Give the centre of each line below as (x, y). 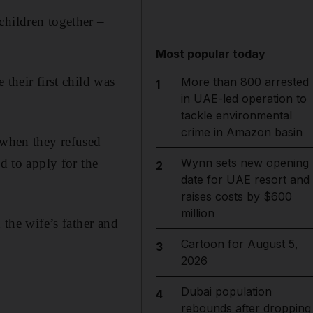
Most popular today (211, 54)
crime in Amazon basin (241, 132)
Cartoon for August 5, (239, 244)
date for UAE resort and (245, 180)
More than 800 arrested (245, 82)
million (197, 213)
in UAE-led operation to (243, 99)
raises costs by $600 (236, 196)
